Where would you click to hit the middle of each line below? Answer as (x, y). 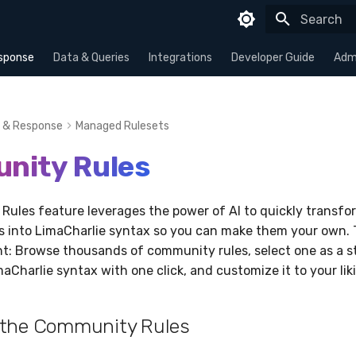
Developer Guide (273, 58)
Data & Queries (91, 58)
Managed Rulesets (122, 126)
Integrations (180, 58)
